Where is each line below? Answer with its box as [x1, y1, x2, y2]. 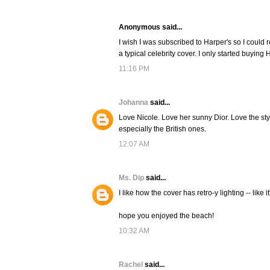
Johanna [119, 98, 150, 107]
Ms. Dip [119, 174, 146, 183]
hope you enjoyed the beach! [119, 212, 214, 221]
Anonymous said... [119, 23, 182, 32]
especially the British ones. [119, 125, 206, 134]
